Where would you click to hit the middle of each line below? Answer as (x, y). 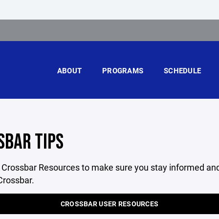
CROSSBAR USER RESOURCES (109, 204)
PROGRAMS (123, 70)
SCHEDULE (182, 70)
